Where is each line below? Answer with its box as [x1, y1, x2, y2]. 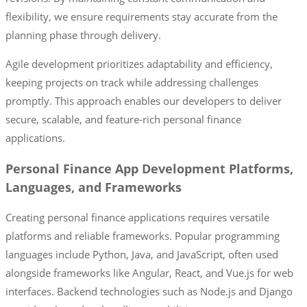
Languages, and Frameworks [5, 178, 182, 195]
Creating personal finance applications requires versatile [5, 210, 269, 225]
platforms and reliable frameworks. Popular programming [5, 229, 280, 243]
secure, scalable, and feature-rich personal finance [5, 112, 241, 127]
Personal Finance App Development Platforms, [5, 160, 293, 177]
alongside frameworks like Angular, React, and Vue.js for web [5, 266, 293, 280]
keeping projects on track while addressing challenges [5, 75, 258, 90]
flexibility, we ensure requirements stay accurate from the [5, 10, 278, 24]
